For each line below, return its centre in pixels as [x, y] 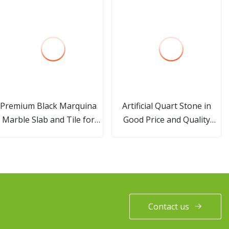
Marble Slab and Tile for [49, 119]
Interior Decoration [48, 133]
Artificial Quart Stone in [166, 106]
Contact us [169, 206]
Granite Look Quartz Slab [166, 133]
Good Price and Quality [166, 119]
